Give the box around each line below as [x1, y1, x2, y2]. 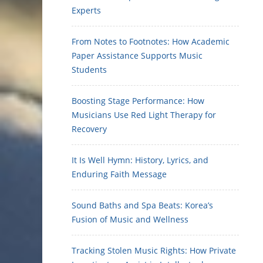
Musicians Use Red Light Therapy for [72, 109, 216, 120]
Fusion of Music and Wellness [72, 214, 188, 225]
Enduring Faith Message [72, 168, 167, 180]
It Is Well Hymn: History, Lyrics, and [72, 154, 208, 166]
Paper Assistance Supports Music [72, 50, 203, 61]
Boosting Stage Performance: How [72, 95, 204, 106]
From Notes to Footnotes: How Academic [72, 36, 230, 47]
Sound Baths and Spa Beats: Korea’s [72, 200, 213, 211]
